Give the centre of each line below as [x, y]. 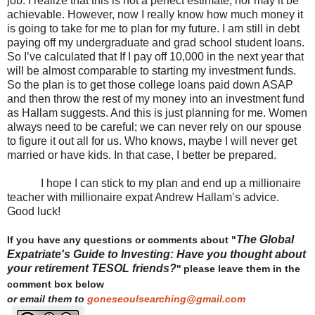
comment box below [56, 285]
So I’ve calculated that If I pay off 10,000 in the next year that [155, 57]
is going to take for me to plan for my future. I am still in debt [153, 29]
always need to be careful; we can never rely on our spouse [154, 127]
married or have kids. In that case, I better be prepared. [142, 155]
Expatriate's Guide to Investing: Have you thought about [156, 255]
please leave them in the [242, 269]
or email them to [47, 299]
